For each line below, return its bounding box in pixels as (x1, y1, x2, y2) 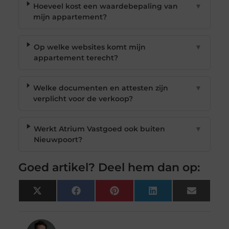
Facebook (80, 189, 117, 199)
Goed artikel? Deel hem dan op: (18, 161, 200, 175)
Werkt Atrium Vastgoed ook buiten (34, 124, 166, 134)
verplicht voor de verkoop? (33, 94, 133, 104)
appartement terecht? (33, 53, 118, 63)
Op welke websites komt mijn (33, 42, 146, 52)
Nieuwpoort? (34, 135, 83, 145)
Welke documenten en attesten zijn (33, 83, 168, 93)
